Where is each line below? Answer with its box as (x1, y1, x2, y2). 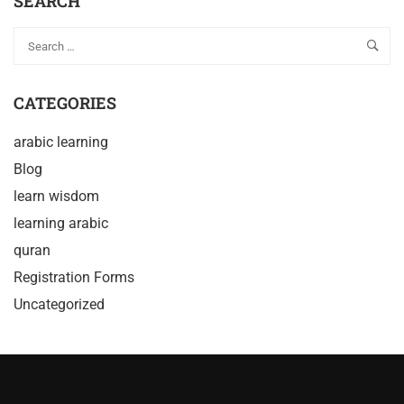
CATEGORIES (14, 92, 116, 115)
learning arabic (14, 215, 108, 233)
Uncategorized (14, 296, 105, 314)
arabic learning (14, 133, 108, 151)
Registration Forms (14, 269, 134, 287)
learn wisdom (14, 188, 99, 206)
